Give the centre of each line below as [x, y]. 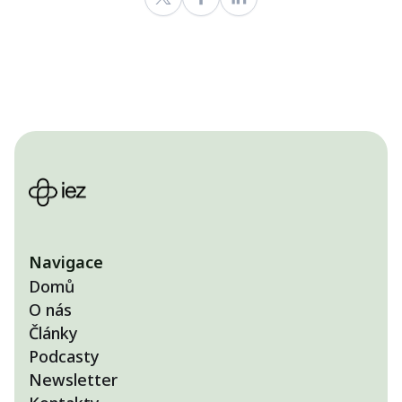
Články [53, 332]
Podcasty [64, 356]
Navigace [66, 262]
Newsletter [73, 379]
